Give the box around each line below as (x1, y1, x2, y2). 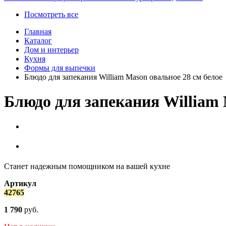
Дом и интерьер (24, 45, 79, 54)
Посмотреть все (24, 10, 78, 19)
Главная (24, 27, 51, 36)
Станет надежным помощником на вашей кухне (4, 161, 170, 171)
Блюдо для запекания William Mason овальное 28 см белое (24, 73, 222, 81)
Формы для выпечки (24, 64, 95, 72)
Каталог (24, 36, 52, 45)
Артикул (4, 179, 36, 188)
